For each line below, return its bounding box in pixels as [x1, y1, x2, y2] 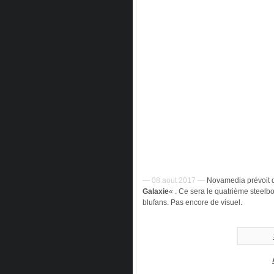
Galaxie [143, 187, 169, 196]
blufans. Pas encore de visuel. [143, 198, 242, 207]
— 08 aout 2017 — [143, 176, 205, 185]
